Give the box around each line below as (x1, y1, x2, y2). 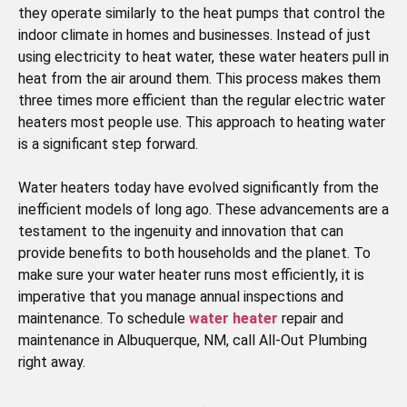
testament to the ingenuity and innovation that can (18, 223, 343, 241)
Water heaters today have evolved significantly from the (18, 179, 379, 197)
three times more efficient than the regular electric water (18, 92, 385, 110)
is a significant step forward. (18, 135, 198, 154)
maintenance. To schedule (18, 310, 189, 328)
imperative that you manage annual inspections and (18, 288, 343, 306)
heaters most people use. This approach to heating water (18, 114, 385, 132)
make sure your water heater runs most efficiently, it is (18, 266, 364, 284)
